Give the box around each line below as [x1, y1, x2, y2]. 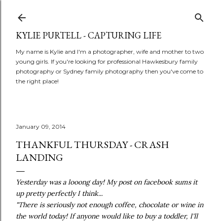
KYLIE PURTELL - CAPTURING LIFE [16, 30, 161, 41]
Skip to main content [70, 6, 151, 19]
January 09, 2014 [16, 123, 66, 130]
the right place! [16, 77, 59, 85]
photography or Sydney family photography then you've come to [16, 68, 203, 75]
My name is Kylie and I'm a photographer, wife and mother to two [16, 48, 204, 55]
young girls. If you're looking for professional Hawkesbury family [16, 58, 198, 65]
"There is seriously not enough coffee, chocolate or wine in [16, 200, 203, 209]
